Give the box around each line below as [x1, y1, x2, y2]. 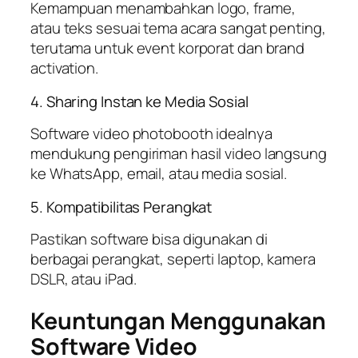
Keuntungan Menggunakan [30, 305, 326, 337]
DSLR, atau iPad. [30, 268, 137, 290]
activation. [30, 58, 98, 79]
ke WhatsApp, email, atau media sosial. [30, 163, 288, 185]
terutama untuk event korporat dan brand [30, 38, 305, 59]
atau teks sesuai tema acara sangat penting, [30, 18, 326, 39]
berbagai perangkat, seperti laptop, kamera [30, 249, 316, 270]
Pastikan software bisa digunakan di [30, 229, 268, 250]
